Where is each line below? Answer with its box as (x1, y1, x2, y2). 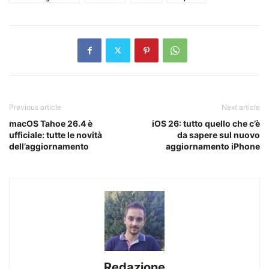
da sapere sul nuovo (177, 129, 260, 140)
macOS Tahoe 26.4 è (9, 118, 92, 128)
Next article (222, 102, 260, 112)
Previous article (9, 102, 61, 112)
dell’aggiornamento (9, 141, 89, 151)
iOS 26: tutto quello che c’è (152, 118, 260, 128)
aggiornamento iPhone (166, 141, 260, 151)
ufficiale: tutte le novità (9, 129, 102, 140)
